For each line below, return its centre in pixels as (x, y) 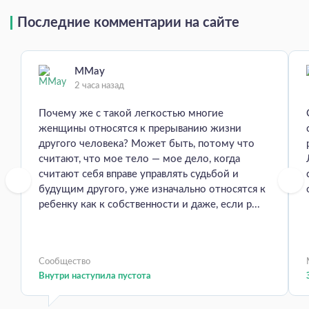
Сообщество (64, 262)
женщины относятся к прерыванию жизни (140, 129)
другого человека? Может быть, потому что (147, 144)
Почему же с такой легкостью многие (131, 114)
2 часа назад (99, 86)
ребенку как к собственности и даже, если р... (149, 205)
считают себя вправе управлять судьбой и (139, 175)
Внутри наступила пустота (95, 277)
